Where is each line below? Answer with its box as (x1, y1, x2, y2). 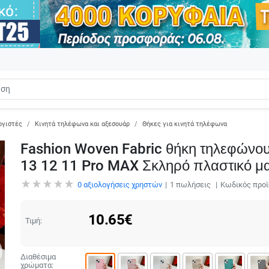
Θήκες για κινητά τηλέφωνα (142, 119, 227, 128)
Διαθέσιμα (20, 252, 56, 261)
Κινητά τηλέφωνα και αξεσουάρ (35, 119, 130, 128)
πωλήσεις (174, 180, 213, 189)
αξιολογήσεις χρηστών (81, 180, 162, 189)
